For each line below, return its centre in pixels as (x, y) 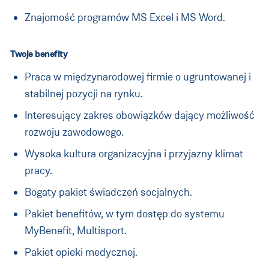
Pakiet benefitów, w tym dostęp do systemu (125, 214)
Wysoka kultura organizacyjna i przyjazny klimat (134, 154)
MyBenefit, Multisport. (76, 231)
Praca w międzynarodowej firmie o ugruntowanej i (138, 77)
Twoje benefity (39, 54)
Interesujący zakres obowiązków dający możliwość (140, 115)
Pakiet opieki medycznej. (81, 252)
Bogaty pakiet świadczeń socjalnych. (108, 192)
